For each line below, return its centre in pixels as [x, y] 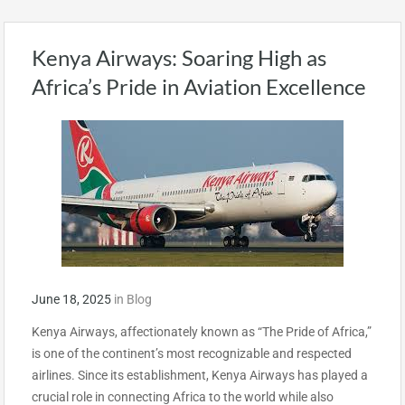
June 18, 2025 [71, 299]
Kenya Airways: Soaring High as [179, 57]
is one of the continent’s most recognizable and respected [192, 353]
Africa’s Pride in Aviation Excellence [199, 86]
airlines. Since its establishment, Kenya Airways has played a [200, 375]
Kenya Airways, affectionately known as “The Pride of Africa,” [202, 332]
